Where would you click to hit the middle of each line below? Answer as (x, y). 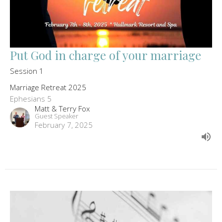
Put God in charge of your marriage (106, 55)
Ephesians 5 (31, 98)
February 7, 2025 (64, 125)
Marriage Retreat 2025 (48, 87)
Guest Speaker (56, 116)
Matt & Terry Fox (62, 108)
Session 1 (27, 71)
